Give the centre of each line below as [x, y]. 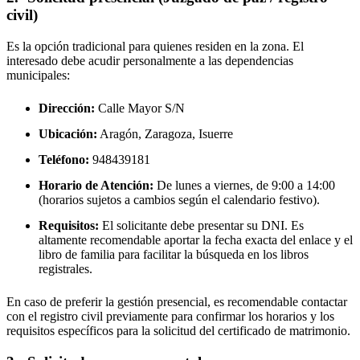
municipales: [38, 75]
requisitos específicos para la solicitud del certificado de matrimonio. [178, 330]
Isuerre [216, 133]
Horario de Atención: [96, 185]
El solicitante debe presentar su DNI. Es [201, 225]
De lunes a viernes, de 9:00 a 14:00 [244, 185]
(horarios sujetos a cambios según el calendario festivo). [179, 199]
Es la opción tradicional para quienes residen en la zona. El [155, 46]
